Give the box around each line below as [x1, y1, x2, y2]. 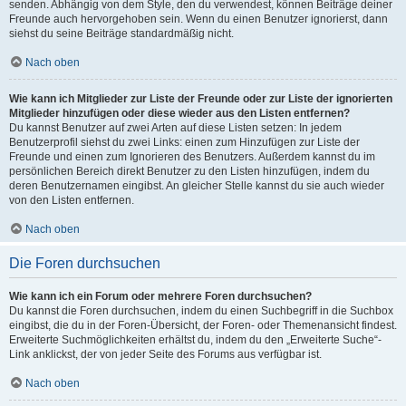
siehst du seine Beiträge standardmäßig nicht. [9, 27, 234, 40]
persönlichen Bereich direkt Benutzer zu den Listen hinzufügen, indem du [9, 165, 370, 178]
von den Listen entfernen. [9, 194, 134, 207]
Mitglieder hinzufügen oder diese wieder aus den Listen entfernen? [9, 107, 350, 120]
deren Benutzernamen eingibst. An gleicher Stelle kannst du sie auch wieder [9, 179, 384, 192]
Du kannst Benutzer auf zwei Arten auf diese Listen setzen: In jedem [9, 121, 342, 134]
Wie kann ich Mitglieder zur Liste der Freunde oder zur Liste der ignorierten [9, 92, 392, 105]
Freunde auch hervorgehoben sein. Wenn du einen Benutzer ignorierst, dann [9, 13, 388, 25]
